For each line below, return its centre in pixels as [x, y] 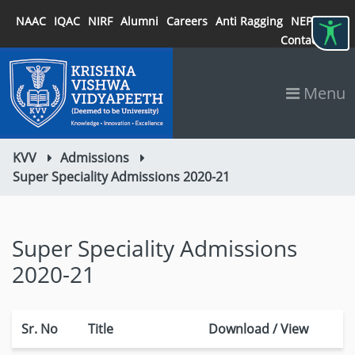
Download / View [258, 329]
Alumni [139, 21]
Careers [187, 21]
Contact [301, 40]
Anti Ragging [249, 21]
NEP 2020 [316, 21]
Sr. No [40, 329]
